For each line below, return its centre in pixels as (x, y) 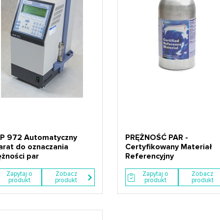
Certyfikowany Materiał (169, 147)
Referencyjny (150, 156)
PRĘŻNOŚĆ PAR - (157, 137)
